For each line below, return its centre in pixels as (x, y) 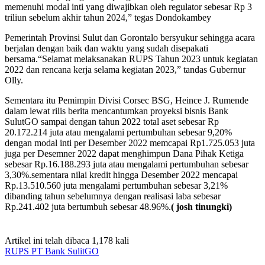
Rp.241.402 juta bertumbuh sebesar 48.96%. (88, 207)
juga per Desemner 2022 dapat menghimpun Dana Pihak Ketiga (124, 154)
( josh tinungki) (201, 207)
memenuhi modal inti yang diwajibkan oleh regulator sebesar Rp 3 (128, 7)
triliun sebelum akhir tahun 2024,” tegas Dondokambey (108, 18)
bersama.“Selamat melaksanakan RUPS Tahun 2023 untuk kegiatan (131, 59)
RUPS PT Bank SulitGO (52, 251)
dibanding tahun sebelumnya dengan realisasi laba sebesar (113, 196)
